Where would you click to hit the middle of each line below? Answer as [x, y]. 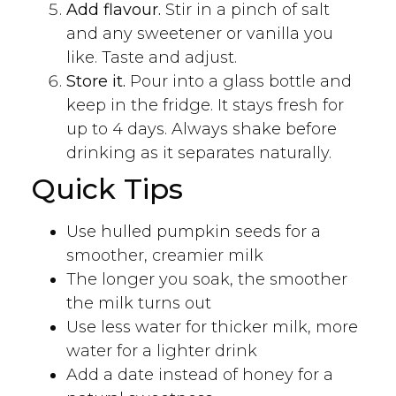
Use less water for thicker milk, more [212, 327]
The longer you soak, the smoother [207, 279]
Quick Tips [107, 188]
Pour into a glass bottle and [241, 81]
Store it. [98, 81]
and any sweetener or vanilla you [200, 33]
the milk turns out [139, 303]
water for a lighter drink [162, 350]
